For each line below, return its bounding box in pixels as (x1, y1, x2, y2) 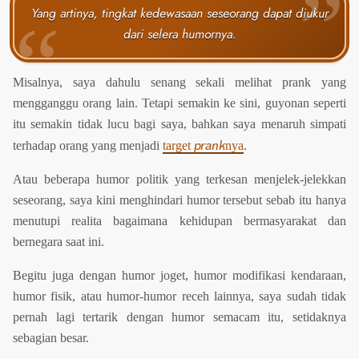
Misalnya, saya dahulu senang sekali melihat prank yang (13, 75, 346, 90)
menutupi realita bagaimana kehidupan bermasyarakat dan (13, 214, 346, 228)
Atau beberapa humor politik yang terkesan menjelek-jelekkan (13, 172, 346, 187)
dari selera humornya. (123, 25, 236, 44)
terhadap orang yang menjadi (13, 139, 163, 153)
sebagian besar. (13, 331, 89, 345)
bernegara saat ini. (13, 235, 104, 249)
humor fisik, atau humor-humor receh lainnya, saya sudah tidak (13, 289, 346, 304)
